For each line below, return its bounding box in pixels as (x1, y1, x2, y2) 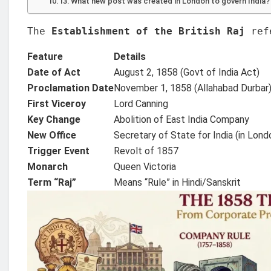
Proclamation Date (27, 82, 114, 94)
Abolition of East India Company (114, 113, 249, 125)
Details (114, 50, 146, 62)
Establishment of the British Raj (51, 25, 245, 37)
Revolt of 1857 (114, 145, 178, 157)
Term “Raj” (27, 176, 76, 188)
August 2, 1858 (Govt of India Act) (114, 66, 260, 78)
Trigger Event (27, 145, 90, 157)
